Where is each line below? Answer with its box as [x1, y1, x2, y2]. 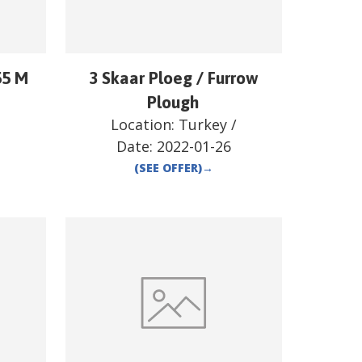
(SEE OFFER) [133, 160, 202, 176]
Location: [110, 115, 179, 135]
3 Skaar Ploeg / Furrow [88, 68, 259, 88]
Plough [147, 92, 200, 112]
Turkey [178, 115, 227, 135]
